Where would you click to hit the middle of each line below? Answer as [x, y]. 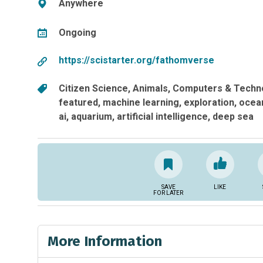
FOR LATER [168, 193]
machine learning [141, 102]
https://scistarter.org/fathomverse [136, 60]
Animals [150, 88]
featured [78, 102]
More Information [105, 241]
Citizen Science [93, 88]
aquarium [92, 116]
